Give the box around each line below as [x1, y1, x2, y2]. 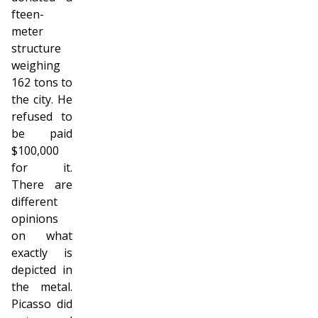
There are [11, 177, 72, 192]
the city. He [11, 92, 72, 107]
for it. [11, 160, 72, 175]
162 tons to [11, 75, 72, 90]
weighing [11, 57, 60, 73]
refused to [11, 109, 72, 124]
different [11, 194, 57, 209]
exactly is [11, 245, 72, 261]
